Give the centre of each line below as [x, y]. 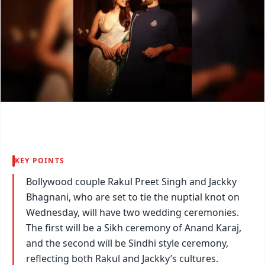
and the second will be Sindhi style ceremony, [127, 243]
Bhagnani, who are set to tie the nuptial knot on [133, 197]
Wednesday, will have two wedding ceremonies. [132, 212]
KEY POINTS [40, 160]
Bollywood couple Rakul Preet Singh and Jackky [131, 181]
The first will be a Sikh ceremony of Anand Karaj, [134, 227]
